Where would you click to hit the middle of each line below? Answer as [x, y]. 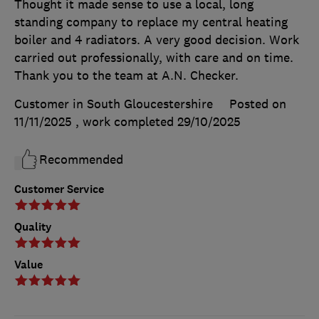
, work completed [126, 121]
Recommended [81, 159]
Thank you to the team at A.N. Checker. [126, 75]
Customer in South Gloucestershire [114, 104]
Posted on [258, 104]
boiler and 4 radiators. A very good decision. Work [157, 40]
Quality [33, 226]
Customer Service [59, 189]
